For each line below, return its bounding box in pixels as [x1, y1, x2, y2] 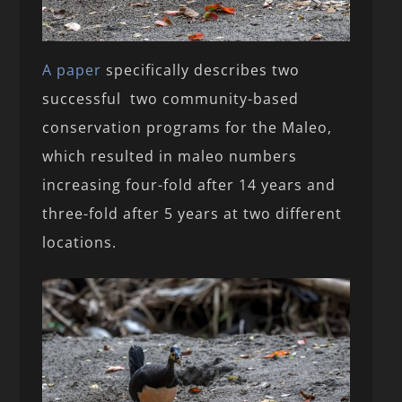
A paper [42, 60, 102, 81]
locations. [42, 232, 118, 253]
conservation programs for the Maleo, [42, 118, 333, 138]
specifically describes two [101, 60, 301, 81]
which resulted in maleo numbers [42, 146, 298, 167]
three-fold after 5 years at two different [42, 204, 343, 224]
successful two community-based [42, 89, 300, 109]
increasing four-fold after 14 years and [42, 175, 336, 196]
